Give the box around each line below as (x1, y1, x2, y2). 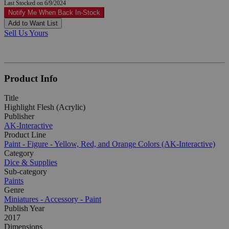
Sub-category (4, 167, 47, 176)
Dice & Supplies (4, 158, 57, 167)
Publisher (4, 112, 34, 121)
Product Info (4, 73, 58, 84)
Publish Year (4, 204, 44, 213)
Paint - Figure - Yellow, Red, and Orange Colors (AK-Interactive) (4, 140, 215, 149)
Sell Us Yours (4, 28, 48, 37)
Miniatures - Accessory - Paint (4, 195, 101, 204)
